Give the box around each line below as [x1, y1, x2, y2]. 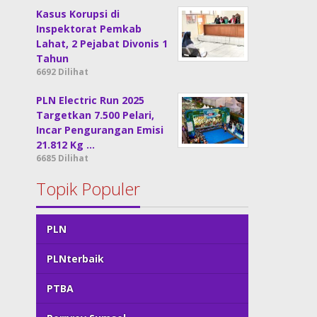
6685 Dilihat [36, 152, 89, 164]
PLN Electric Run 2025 [36, 93, 145, 107]
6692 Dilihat [36, 66, 89, 78]
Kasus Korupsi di [36, 7, 120, 21]
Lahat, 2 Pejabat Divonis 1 [36, 37, 168, 50]
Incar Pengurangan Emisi [36, 123, 164, 137]
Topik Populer [36, 177, 141, 200]
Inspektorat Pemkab [36, 22, 142, 35]
